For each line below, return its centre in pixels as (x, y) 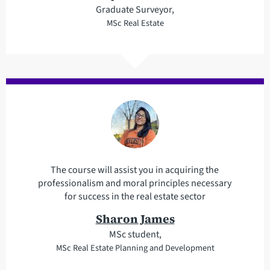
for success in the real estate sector (135, 197)
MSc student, (135, 235)
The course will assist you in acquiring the (135, 170)
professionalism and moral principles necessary (135, 184)
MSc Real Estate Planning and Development (135, 248)
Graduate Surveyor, (135, 9)
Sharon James (135, 219)
